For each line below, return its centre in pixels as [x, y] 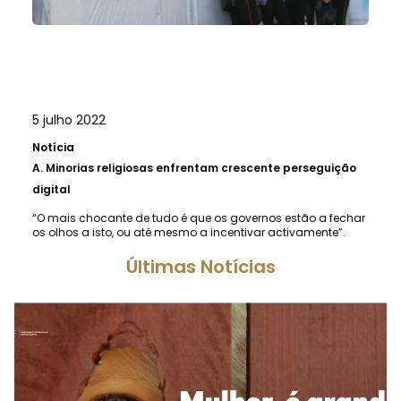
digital [51, 189]
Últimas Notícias [200, 266]
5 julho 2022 [69, 119]
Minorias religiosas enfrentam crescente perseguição [201, 167]
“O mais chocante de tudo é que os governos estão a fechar [199, 218]
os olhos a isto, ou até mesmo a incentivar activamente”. [189, 232]
